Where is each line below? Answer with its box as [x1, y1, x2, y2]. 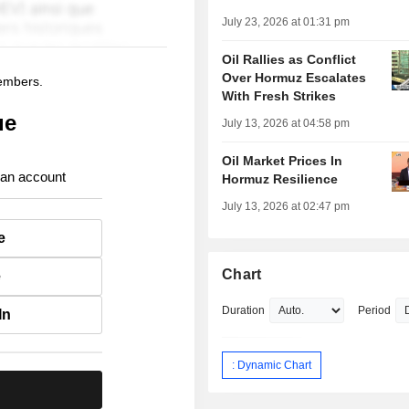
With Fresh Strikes [222, 89, 337, 104]
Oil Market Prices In [222, 153, 343, 169]
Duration [222, 304, 266, 318]
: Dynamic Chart [232, 358, 312, 372]
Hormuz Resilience [222, 172, 339, 187]
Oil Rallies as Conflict [222, 52, 357, 68]
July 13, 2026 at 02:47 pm [222, 200, 351, 214]
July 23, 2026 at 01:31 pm [222, 16, 351, 29]
